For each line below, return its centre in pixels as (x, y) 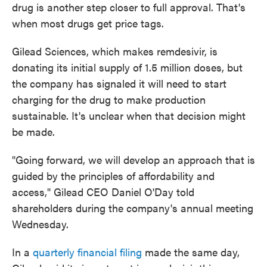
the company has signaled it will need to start (119, 83)
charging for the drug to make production (109, 100)
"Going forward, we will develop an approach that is (133, 160)
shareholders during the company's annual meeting (133, 208)
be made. (33, 132)
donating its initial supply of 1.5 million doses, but (127, 67)
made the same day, (191, 252)
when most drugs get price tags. (88, 23)
